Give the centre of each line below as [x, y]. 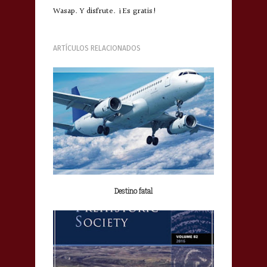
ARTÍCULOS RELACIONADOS [97, 49]
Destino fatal [133, 191]
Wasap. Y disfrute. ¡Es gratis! [105, 12]
